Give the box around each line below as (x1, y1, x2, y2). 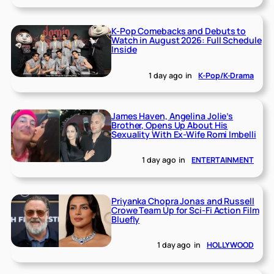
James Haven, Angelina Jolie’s (111, 109, 234, 122)
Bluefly (111, 213, 140, 225)
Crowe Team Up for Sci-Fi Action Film (111, 204, 259, 216)
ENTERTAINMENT (191, 155, 254, 166)
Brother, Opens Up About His (111, 119, 228, 131)
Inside (111, 43, 137, 56)
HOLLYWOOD (206, 240, 254, 251)
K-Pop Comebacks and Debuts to (111, 25, 246, 37)
